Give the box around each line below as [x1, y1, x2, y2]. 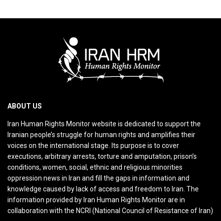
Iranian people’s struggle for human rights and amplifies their [7, 131, 195, 139]
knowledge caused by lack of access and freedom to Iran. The [7, 185, 199, 193]
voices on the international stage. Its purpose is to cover [7, 142, 179, 150]
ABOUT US [7, 102, 42, 110]
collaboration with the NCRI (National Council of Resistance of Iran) [7, 207, 213, 215]
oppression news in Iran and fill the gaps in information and [7, 174, 189, 183]
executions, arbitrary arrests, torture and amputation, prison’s [7, 152, 197, 161]
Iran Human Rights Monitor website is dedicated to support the [7, 120, 201, 128]
